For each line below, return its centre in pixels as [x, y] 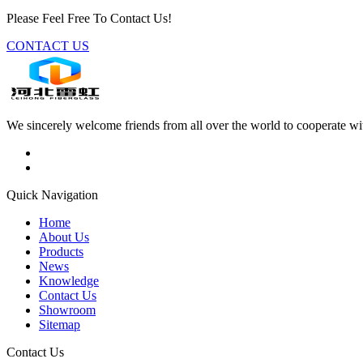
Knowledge [69, 280]
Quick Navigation [52, 194]
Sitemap [60, 324]
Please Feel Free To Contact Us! [89, 18]
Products [61, 251]
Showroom [67, 310]
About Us [64, 237]
